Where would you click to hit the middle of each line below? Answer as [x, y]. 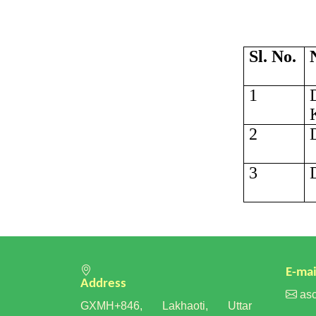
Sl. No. [272, 56]
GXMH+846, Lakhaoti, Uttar [166, 306]
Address [103, 284]
